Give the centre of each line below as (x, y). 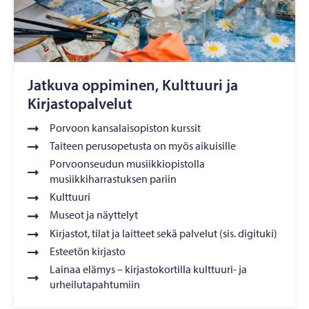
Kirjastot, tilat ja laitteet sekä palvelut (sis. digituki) (163, 233)
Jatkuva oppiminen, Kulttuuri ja (133, 84)
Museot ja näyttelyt (94, 215)
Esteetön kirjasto (88, 251)
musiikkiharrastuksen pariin (113, 179)
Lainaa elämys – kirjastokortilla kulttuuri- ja (148, 269)
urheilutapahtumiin (95, 285)
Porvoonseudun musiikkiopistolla (127, 164)
